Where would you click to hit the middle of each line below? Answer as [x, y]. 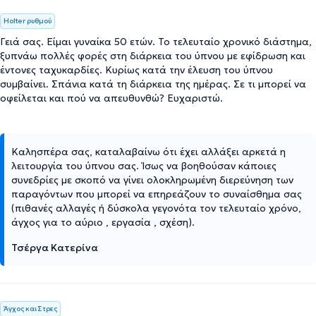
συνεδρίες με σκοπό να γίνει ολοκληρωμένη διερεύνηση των [152, 180]
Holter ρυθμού [28, 20]
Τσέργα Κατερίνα [55, 247]
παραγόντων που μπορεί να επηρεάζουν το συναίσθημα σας [157, 194]
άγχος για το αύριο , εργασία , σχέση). [103, 222]
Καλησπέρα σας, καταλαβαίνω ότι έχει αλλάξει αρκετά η [148, 151]
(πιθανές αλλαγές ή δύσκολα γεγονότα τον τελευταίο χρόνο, [156, 208]
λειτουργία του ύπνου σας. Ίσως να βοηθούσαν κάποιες [144, 165]
